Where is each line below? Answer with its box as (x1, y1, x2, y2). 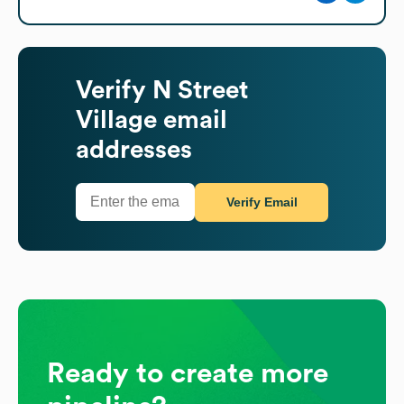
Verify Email (225, 195, 298, 210)
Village (76, 106, 157, 133)
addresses (76, 136, 192, 162)
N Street (152, 77, 248, 103)
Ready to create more (47, 358, 328, 388)
